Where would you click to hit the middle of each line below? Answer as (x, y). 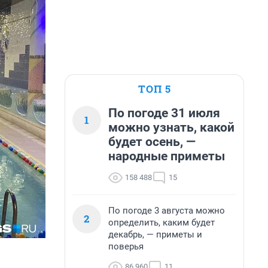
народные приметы (167, 156)
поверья (126, 246)
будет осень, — (152, 142)
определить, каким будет (162, 223)
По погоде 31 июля (164, 113)
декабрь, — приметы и (155, 234)
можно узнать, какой (171, 127)
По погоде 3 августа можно (167, 211)
